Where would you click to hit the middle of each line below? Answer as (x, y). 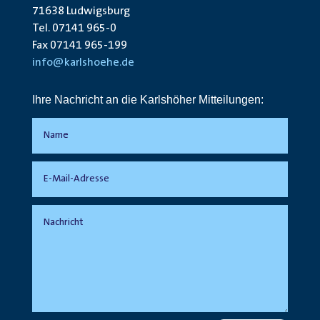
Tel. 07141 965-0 (74, 28)
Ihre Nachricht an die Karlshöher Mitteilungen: (147, 99)
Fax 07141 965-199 (79, 45)
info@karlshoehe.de (83, 62)
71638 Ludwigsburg (81, 11)
